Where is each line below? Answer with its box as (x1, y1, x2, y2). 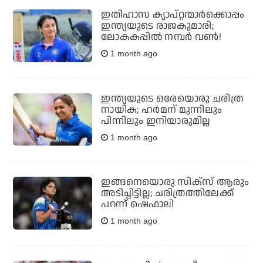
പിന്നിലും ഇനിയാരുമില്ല (101, 113, 211, 128)
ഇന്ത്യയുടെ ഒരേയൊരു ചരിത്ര (101, 91, 243, 106)
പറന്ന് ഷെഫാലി (101, 197, 174, 212)
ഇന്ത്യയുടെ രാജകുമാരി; (101, 19, 214, 33)
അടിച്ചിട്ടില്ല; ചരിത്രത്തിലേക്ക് (101, 186, 234, 201)
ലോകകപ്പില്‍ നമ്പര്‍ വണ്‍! (101, 30, 221, 45)
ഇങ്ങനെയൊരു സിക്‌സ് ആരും (101, 175, 249, 190)
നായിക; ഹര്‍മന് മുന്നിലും (101, 102, 222, 117)
